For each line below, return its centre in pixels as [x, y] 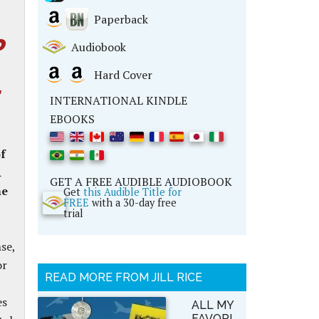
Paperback [118, 19]
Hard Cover [120, 75]
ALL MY [212, 305]
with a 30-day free [132, 203]
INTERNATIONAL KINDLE [118, 100]
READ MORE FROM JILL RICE [123, 277]
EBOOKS [72, 119]
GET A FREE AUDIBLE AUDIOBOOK [141, 182]
